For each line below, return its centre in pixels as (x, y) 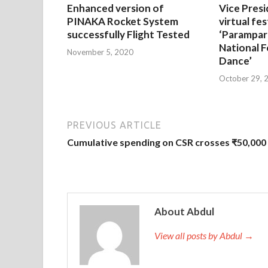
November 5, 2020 (100, 52)
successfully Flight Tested (128, 35)
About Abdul (184, 211)
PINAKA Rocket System (123, 22)
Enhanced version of (115, 8)
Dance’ (235, 61)
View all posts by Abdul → (204, 235)
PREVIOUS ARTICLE (114, 125)
